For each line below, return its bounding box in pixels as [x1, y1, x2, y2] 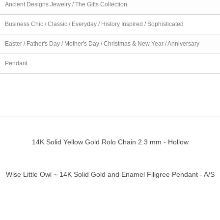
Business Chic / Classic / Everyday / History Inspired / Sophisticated [5, 20, 184, 27]
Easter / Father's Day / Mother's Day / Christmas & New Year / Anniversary [5, 40, 199, 47]
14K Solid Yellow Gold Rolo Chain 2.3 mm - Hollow [31, 137, 189, 146]
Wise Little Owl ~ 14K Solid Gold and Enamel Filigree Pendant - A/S [5, 170, 215, 178]
